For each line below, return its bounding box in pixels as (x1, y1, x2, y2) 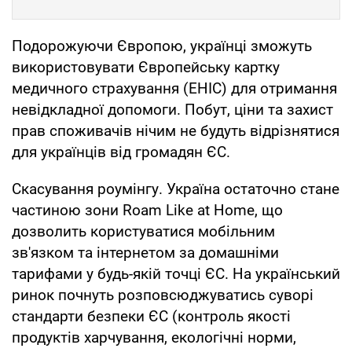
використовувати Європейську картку (12, 57, 280, 76)
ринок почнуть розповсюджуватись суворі (12, 285, 313, 304)
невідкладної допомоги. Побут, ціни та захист (12, 100, 333, 119)
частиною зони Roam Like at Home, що (12, 200, 283, 219)
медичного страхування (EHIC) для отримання (12, 79, 337, 97)
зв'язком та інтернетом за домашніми (12, 243, 279, 262)
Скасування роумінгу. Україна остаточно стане (12, 179, 339, 198)
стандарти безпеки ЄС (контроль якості (12, 306, 291, 325)
